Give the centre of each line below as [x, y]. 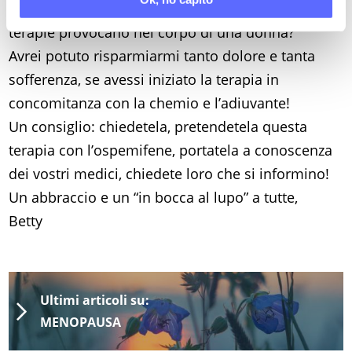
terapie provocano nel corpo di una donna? [152, 33]
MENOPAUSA [81, 323]
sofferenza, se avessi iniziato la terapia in [144, 80]
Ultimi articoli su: [95, 301]
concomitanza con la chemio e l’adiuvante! [150, 103]
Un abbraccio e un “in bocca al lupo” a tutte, [154, 198]
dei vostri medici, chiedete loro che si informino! [169, 174]
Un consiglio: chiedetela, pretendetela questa [158, 127]
